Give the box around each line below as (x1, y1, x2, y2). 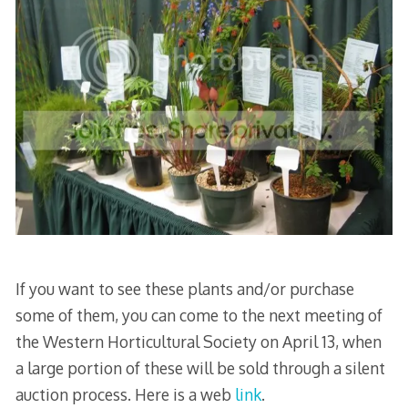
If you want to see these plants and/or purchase (15, 278, 354, 299)
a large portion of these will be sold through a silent (15, 357, 385, 378)
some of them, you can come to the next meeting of (15, 304, 382, 325)
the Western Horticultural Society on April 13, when (15, 331, 382, 352)
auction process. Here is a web (15, 383, 235, 404)
